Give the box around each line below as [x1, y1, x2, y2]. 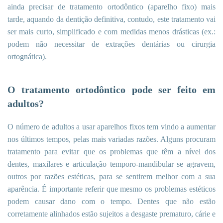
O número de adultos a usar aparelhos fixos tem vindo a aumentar [7, 122, 216, 131]
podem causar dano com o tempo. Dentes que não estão [7, 197, 216, 206]
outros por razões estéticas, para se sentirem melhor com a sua [7, 172, 216, 181]
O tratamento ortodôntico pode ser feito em [7, 84, 216, 96]
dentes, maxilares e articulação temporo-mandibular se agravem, [7, 160, 216, 169]
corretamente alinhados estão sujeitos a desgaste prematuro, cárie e [7, 210, 216, 219]
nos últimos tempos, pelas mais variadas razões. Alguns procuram [7, 135, 216, 144]
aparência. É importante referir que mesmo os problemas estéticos [7, 185, 216, 194]
